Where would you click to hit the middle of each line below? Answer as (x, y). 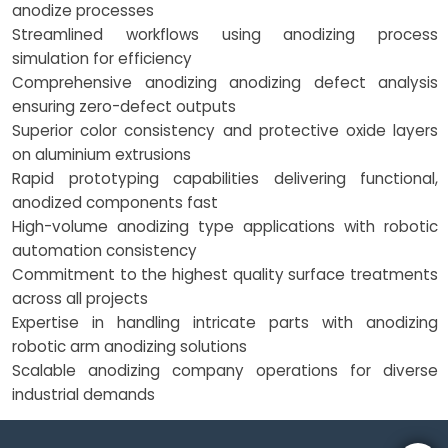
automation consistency (104, 251)
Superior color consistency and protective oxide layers (225, 131)
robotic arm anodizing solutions (129, 347)
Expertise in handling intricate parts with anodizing (225, 323)
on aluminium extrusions (101, 155)
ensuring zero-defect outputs (124, 107)
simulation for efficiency (102, 59)
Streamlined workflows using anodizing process (225, 35)
